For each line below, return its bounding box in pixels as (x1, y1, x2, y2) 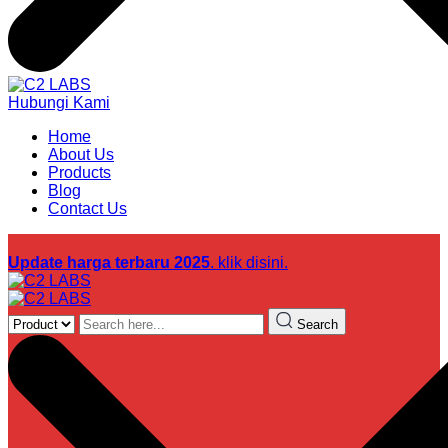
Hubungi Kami (8, 94, 110, 111)
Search (297, 317, 338, 332)
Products (48, 164, 111, 181)
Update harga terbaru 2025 (8, 254, 210, 271)
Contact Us (48, 200, 127, 217)
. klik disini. (210, 254, 288, 271)
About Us (48, 146, 114, 163)
